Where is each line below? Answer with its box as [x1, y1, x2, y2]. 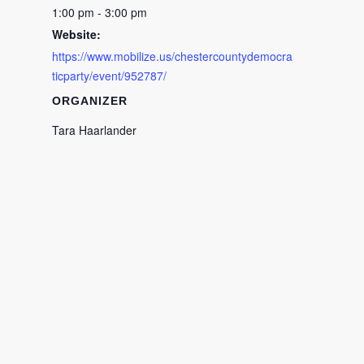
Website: [52, 25, 101, 42]
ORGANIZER [52, 93, 128, 107]
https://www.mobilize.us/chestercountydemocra [52, 47, 292, 64]
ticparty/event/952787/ [52, 67, 167, 84]
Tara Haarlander [52, 121, 136, 138]
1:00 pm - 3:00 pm [52, 3, 147, 20]
